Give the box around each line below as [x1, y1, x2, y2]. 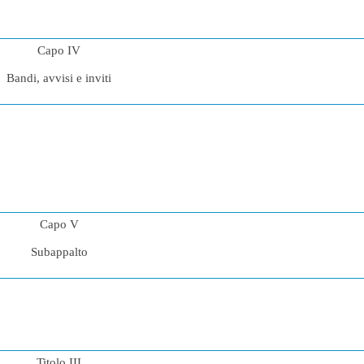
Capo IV [37, 44, 81, 58]
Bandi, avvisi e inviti [6, 71, 112, 85]
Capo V [39, 217, 79, 231]
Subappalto [30, 245, 88, 258]
